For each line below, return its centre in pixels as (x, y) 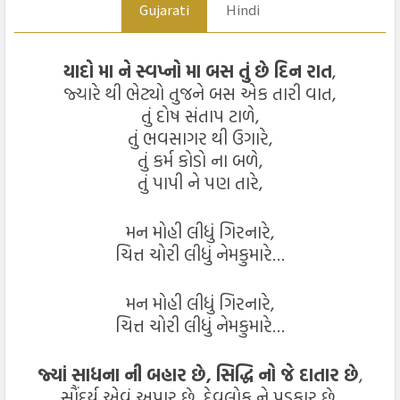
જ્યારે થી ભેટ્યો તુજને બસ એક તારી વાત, (200, 93)
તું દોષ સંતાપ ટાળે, (200, 115)
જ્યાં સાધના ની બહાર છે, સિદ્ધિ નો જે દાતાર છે (198, 374)
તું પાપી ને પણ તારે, (200, 182)
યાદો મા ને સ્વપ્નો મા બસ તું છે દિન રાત (198, 71)
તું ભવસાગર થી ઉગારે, (200, 137)
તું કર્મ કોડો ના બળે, (200, 160)
